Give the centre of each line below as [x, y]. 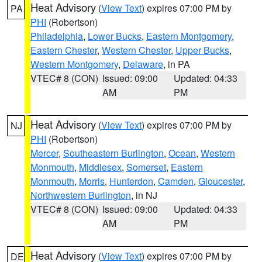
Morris [92, 181]
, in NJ [144, 195]
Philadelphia [57, 36]
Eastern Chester [64, 50]
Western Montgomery [74, 64]
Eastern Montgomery [189, 36]
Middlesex [100, 167]
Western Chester [136, 50]
